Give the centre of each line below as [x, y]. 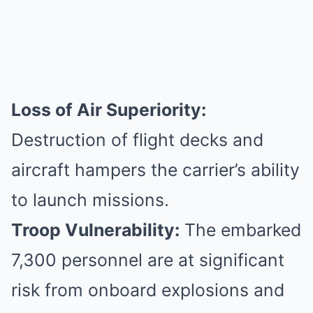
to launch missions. [90, 200]
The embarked [240, 230]
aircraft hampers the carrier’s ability [155, 170]
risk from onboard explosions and [148, 290]
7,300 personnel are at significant [148, 260]
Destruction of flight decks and [137, 140]
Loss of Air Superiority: [109, 110]
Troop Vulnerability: [95, 230]
